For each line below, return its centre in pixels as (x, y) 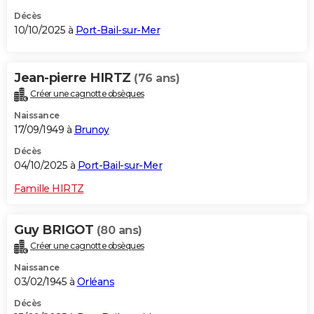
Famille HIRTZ (49, 188)
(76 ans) (157, 78)
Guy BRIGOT (55, 230)
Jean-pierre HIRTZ (74, 77)
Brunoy (91, 129)
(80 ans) (119, 230)
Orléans (95, 281)
